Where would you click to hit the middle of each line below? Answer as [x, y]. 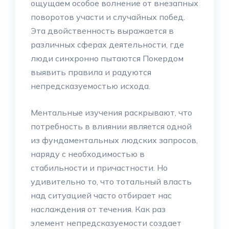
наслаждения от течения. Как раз [98, 209]
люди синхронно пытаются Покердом [107, 58]
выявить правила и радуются [91, 72]
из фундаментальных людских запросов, [114, 140]
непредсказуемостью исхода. [90, 86]
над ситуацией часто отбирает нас [101, 195]
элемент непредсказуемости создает [106, 223]
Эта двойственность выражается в [102, 31]
